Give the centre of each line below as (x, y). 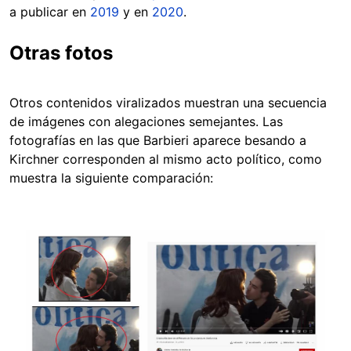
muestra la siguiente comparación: (113, 177)
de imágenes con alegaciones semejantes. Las (146, 121)
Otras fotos (61, 52)
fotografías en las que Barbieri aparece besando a (158, 140)
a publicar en (50, 11)
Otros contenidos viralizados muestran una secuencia (168, 102)
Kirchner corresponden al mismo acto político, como (166, 159)
